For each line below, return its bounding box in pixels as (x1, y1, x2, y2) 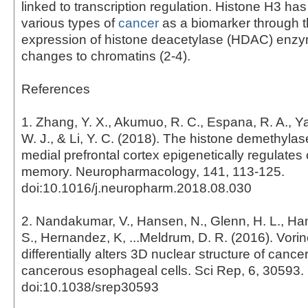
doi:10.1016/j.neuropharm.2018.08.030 (21, 180, 252, 195)
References (21, 81, 90, 96)
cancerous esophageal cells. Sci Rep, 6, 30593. (21, 263, 304, 278)
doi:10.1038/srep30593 (21, 279, 159, 294)
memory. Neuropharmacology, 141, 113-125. (21, 164, 285, 179)
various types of (21, 15, 118, 30)
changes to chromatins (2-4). (21, 48, 190, 63)
